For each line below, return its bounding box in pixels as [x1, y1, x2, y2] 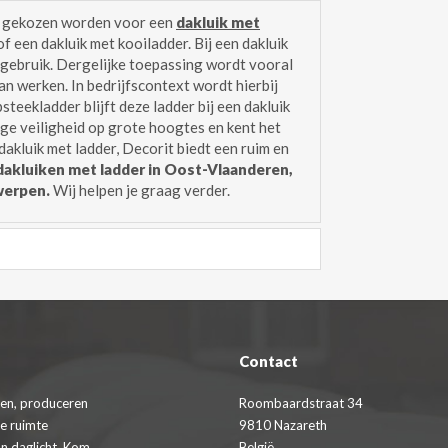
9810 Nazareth [239, 417, 327, 433]
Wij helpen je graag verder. [50, 180, 233, 199]
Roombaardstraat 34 [239, 395, 363, 411]
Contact [239, 352, 298, 370]
